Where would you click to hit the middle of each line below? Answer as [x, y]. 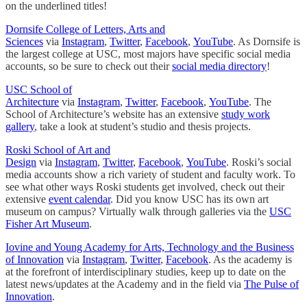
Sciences [24, 41]
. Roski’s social [259, 162]
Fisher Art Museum [47, 223]
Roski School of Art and [58, 149]
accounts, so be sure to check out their [89, 66]
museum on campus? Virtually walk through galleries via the [137, 211]
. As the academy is [250, 259]
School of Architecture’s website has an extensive [113, 114]
